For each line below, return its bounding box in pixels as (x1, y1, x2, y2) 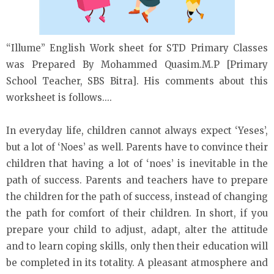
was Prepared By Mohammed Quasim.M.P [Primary (6, 59, 268, 71)
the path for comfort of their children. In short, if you (6, 207, 268, 220)
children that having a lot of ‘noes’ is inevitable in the (6, 158, 268, 170)
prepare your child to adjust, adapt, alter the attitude (6, 224, 268, 236)
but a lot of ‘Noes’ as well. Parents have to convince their (6, 141, 268, 154)
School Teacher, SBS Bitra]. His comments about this (6, 75, 268, 87)
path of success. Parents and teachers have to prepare (6, 174, 268, 187)
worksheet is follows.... (6, 92, 112, 104)
